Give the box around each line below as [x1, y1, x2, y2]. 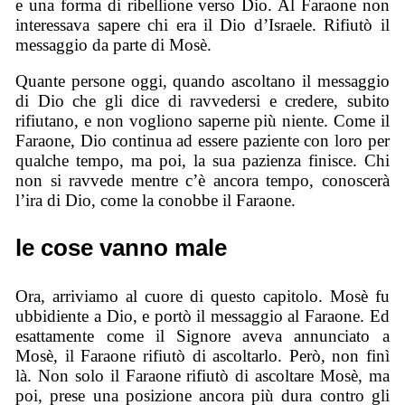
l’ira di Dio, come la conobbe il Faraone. [15, 191, 297, 211]
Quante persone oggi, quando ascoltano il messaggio [15, 71, 390, 91]
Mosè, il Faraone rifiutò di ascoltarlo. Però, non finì [15, 345, 390, 365]
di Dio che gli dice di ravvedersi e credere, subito [15, 91, 390, 111]
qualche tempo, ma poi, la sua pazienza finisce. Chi [15, 151, 390, 171]
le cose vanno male [15, 234, 228, 262]
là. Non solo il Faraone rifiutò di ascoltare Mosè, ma [15, 365, 390, 385]
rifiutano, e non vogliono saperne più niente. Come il [15, 111, 390, 131]
